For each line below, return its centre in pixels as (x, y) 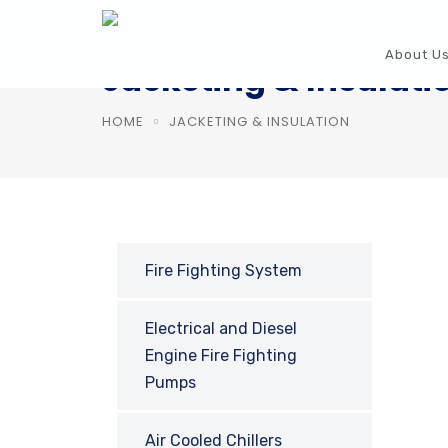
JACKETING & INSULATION (259, 121)
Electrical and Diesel (221, 328)
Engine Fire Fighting (221, 355)
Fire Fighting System (223, 270)
